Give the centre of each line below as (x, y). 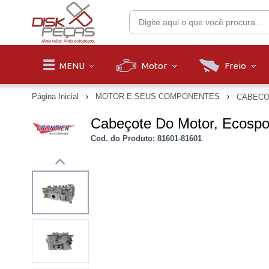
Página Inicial (56, 97)
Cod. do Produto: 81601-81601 (146, 139)
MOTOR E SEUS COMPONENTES (159, 97)
